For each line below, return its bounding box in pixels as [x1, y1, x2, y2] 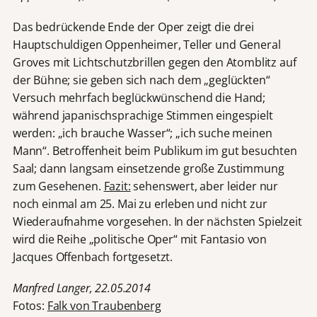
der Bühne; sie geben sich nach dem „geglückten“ [12, 71, 270, 88]
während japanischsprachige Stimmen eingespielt [12, 107, 273, 123]
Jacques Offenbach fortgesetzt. [12, 248, 173, 265]
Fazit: [103, 178, 131, 194]
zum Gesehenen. [12, 178, 104, 194]
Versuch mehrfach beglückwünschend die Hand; [12, 89, 266, 105]
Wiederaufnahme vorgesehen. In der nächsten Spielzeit [12, 213, 302, 229]
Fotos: [12, 297, 47, 313]
